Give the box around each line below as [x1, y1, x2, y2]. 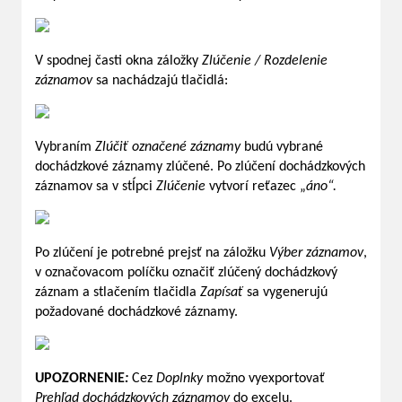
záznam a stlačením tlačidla [35, 285, 200, 301]
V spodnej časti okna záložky [35, 54, 202, 69]
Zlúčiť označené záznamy [95, 140, 240, 155]
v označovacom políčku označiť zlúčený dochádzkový [35, 266, 337, 281]
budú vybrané [240, 140, 323, 155]
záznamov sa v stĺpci [35, 179, 156, 195]
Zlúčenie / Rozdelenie [202, 54, 328, 69]
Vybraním [35, 140, 95, 155]
